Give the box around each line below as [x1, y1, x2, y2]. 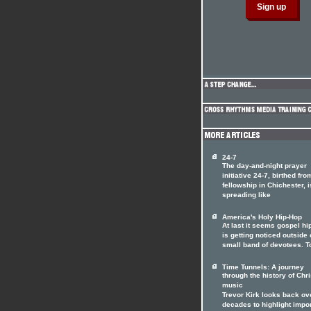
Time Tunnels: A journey [222, 263, 304, 271]
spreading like [222, 191, 271, 201]
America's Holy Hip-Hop [222, 213, 302, 221]
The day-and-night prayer [222, 162, 307, 171]
